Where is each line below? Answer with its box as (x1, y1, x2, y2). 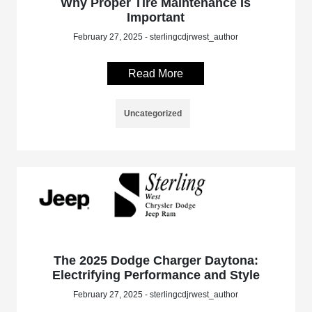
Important (127, 10, 185, 24)
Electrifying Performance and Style (52, 268, 260, 283)
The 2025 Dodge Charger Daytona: (53, 253, 258, 268)
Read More (128, 67, 184, 79)
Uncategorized (124, 108, 182, 118)
